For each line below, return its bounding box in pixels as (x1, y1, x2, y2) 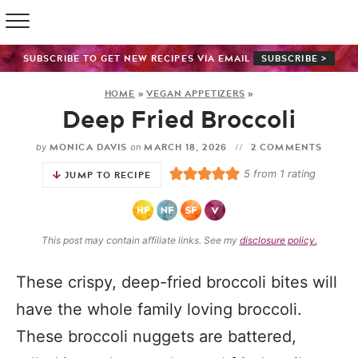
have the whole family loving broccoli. (16, 300, 302, 320)
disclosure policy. (239, 234, 317, 247)
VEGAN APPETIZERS (146, 86, 245, 101)
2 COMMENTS (251, 140, 323, 154)
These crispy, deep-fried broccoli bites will (16, 272, 337, 292)
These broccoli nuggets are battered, (16, 327, 296, 347)
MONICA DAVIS (50, 140, 128, 154)
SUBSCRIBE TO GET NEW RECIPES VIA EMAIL (23, 51, 254, 66)
